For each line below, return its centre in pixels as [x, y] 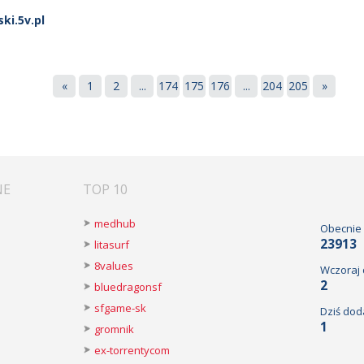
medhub [115, 223]
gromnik [114, 329]
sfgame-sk [120, 308]
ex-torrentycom [132, 350]
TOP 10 [105, 189]
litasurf [112, 245]
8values [114, 266]
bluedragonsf [128, 287]
